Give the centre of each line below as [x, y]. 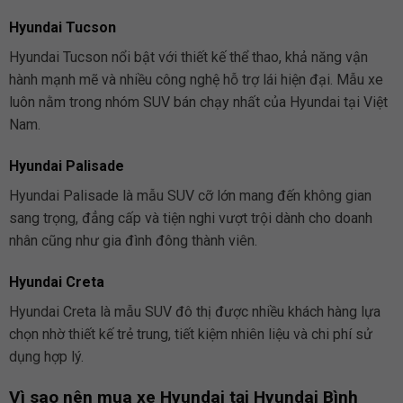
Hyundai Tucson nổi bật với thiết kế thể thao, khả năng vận [188, 58]
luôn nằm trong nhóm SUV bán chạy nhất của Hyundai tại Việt [198, 103]
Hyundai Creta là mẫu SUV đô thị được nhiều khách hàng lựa [194, 311]
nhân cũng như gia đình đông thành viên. [133, 241]
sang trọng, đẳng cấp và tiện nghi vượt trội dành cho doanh [190, 219]
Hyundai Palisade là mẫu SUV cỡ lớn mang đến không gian [190, 196]
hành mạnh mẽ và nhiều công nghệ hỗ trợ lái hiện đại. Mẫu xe [196, 80]
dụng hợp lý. [46, 356]
